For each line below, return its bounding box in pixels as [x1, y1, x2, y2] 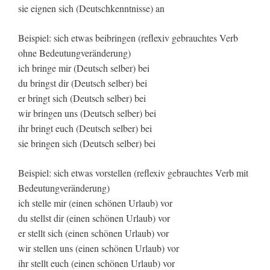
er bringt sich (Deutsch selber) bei [18, 92, 146, 105]
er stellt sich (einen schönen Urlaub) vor [18, 227, 169, 240]
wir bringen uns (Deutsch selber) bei [18, 107, 156, 120]
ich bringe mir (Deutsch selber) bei [18, 61, 149, 75]
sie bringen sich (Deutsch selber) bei [18, 137, 155, 150]
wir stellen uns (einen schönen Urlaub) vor [18, 242, 179, 255]
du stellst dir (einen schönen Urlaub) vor [18, 212, 170, 225]
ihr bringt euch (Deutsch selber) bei [18, 122, 152, 135]
